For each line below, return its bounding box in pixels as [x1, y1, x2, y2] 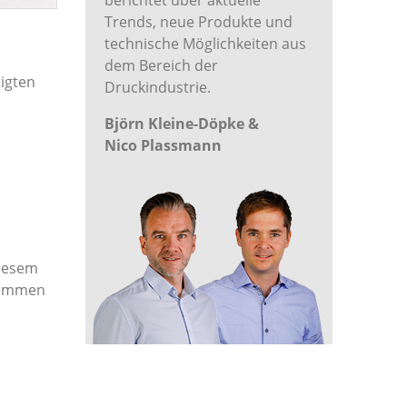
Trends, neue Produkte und [104, 12, 293, 32]
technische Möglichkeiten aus [104, 34, 306, 54]
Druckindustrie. [104, 77, 211, 97]
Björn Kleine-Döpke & [104, 114, 259, 134]
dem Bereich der [104, 55, 218, 75]
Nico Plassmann [104, 135, 222, 155]
